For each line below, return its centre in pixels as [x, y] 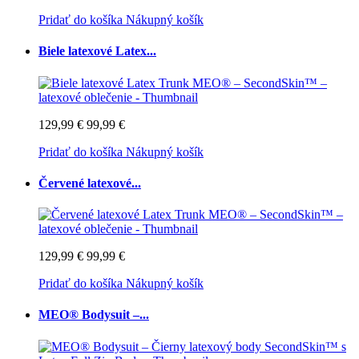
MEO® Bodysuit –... [94, 315]
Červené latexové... [90, 183]
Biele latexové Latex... [97, 51]
